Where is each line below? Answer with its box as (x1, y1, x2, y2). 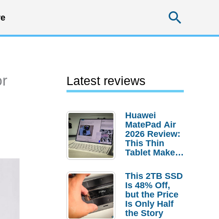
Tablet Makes (125, 148, 180, 157)
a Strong (125, 157, 161, 167)
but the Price (125, 190, 178, 199)
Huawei (125, 110, 156, 120)
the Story (125, 208, 163, 218)
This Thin (125, 138, 164, 148)
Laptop (125, 166, 154, 176)
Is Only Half (125, 199, 174, 209)
